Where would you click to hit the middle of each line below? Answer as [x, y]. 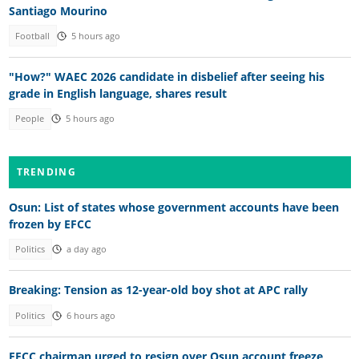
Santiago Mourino [58, 10]
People [30, 119]
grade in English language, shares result [117, 94]
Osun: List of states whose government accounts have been [173, 207]
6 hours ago [91, 315]
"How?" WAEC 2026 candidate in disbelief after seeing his [166, 77]
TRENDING [46, 171]
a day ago [86, 249]
